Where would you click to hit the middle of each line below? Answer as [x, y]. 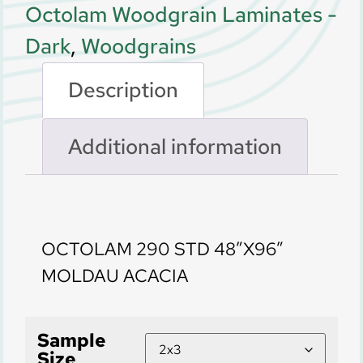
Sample [71, 340]
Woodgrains [138, 46]
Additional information [175, 146]
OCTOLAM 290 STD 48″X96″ [162, 249]
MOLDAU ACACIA [115, 275]
